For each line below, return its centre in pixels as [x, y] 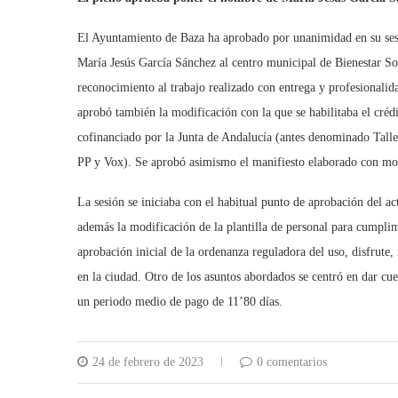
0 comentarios [292, 362]
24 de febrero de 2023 [148, 362]
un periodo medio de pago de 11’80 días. [180, 302]
